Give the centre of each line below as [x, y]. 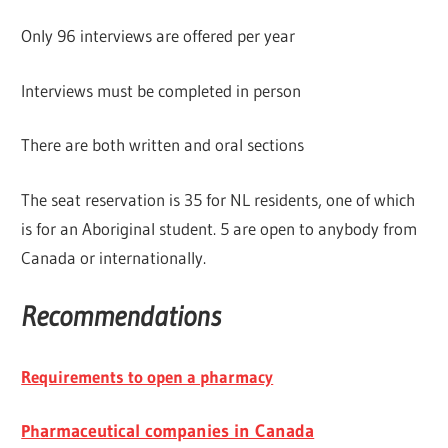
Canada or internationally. [114, 257]
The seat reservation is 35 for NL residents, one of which [218, 199]
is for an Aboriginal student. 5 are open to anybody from [219, 228]
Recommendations [121, 316]
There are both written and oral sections [163, 145]
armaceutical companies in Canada [177, 431]
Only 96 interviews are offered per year [158, 36]
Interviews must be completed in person [161, 90]
